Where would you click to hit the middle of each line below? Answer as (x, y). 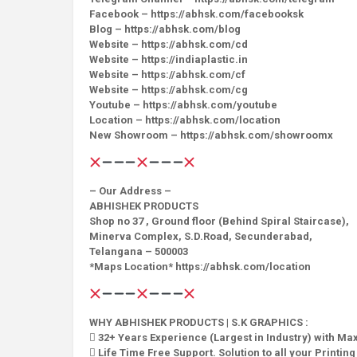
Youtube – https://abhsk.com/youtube (183, 105)
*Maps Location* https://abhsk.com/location (200, 267)
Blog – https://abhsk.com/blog (165, 29)
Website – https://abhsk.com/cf (167, 75)
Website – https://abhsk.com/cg (169, 90)
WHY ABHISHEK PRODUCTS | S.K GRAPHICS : (199, 322)
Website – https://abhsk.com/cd (169, 44)
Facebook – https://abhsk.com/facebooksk (196, 14)
